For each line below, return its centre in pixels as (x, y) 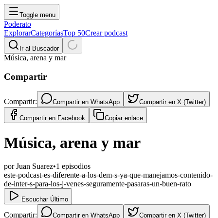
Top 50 (74, 33)
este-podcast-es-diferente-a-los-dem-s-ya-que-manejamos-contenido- (108, 175)
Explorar (17, 33)
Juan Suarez (35, 166)
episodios (75, 166)
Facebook (71, 118)
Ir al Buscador (39, 48)
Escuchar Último (44, 200)
